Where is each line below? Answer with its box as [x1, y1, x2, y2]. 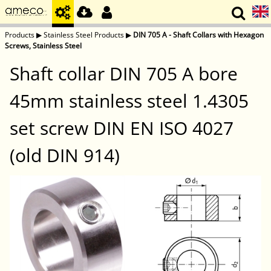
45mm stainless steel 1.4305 [10, 88, 249, 114]
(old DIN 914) [10, 143, 120, 168]
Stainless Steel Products [44, 30, 124, 40]
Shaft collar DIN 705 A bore [10, 61, 238, 87]
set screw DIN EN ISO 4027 [10, 116, 233, 141]
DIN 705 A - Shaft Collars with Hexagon [133, 30, 264, 40]
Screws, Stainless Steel [5, 41, 82, 51]
